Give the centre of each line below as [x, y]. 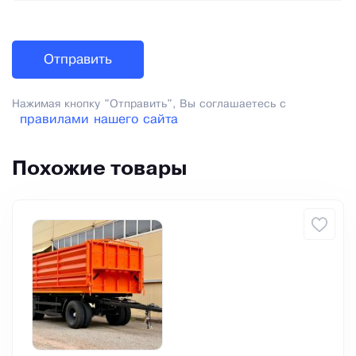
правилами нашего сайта [99, 120]
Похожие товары [100, 170]
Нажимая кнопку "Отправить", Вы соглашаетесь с [149, 105]
